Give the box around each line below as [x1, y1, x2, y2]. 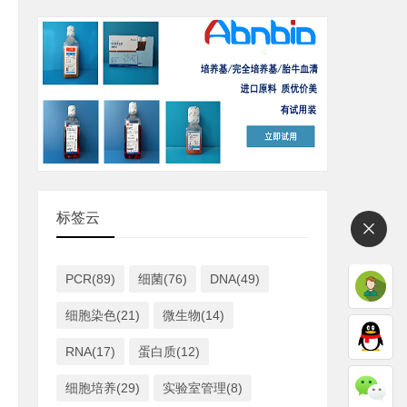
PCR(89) [65, 272, 115, 286]
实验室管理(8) [163, 381, 243, 395]
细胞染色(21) [65, 308, 140, 323]
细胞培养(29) [65, 381, 140, 395]
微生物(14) [163, 308, 224, 323]
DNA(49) [210, 272, 260, 286]
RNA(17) [65, 344, 115, 359]
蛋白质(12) [138, 344, 200, 359]
